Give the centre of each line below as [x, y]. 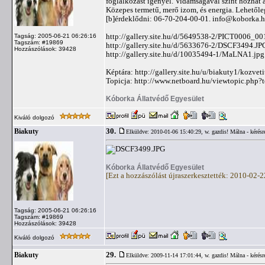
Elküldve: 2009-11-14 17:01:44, [165, 255]
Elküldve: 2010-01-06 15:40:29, [165, 132]
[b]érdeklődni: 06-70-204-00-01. [159, 19]
